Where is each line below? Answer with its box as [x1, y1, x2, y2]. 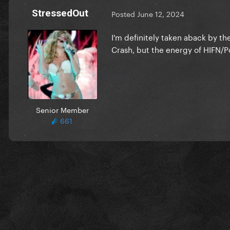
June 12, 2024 [137, 8, 184, 20]
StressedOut [32, 7, 88, 19]
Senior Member [35, 103, 89, 115]
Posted [111, 8, 137, 20]
